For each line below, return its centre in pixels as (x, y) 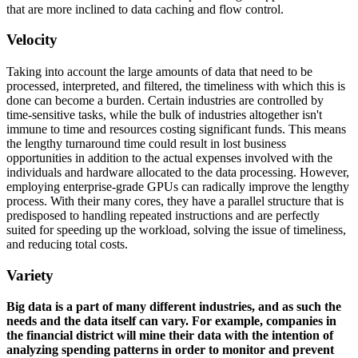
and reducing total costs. (67, 245)
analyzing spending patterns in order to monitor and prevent (170, 349)
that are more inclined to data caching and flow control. (145, 9)
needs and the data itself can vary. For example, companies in (171, 320)
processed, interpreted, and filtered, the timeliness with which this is (176, 86)
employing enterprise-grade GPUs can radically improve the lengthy (178, 187)
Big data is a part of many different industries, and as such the (174, 306)
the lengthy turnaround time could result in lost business (146, 144)
